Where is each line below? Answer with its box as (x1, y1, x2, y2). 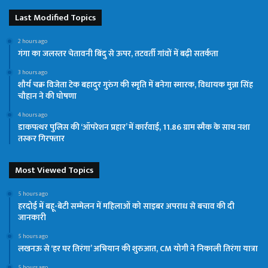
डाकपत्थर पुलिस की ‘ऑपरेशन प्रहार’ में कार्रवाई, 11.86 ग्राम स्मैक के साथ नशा (18, 120, 250, 134)
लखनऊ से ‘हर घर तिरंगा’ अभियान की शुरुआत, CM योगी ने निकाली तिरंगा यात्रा (18, 241, 258, 255)
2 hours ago (18, 36, 47, 46)
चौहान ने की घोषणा (18, 89, 77, 103)
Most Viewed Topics (15, 162, 93, 178)
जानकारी (18, 210, 46, 224)
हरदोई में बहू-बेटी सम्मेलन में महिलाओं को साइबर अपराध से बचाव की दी (18, 199, 234, 213)
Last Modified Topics (15, 10, 96, 25)
